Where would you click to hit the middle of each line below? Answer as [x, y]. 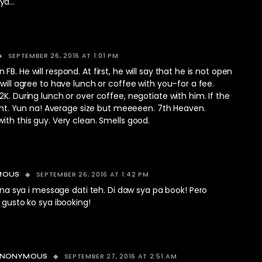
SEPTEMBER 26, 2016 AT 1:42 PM [92, 174]
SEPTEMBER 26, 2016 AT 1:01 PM [63, 56]
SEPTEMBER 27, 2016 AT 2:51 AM [120, 256]
